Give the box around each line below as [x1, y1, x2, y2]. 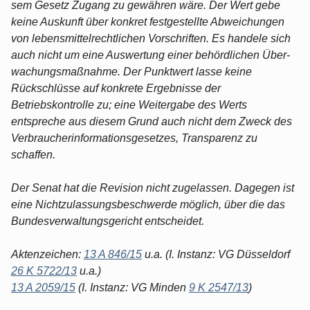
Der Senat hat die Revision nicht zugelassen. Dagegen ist [11, 181, 294, 194]
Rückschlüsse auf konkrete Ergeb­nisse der [11, 82, 221, 94]
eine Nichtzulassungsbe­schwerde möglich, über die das [11, 198, 285, 210]
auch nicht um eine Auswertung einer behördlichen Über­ [11, 48, 290, 61]
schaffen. [11, 148, 55, 161]
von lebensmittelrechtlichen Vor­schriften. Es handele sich [11, 32, 291, 44]
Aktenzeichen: [11, 248, 84, 260]
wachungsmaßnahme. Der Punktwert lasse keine [11, 65, 252, 77]
